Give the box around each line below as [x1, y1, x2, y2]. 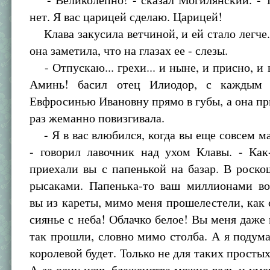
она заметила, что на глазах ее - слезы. [30, 42, 228, 58]
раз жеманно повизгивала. [30, 110, 165, 126]
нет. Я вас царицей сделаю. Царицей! [30, 8, 223, 25]
